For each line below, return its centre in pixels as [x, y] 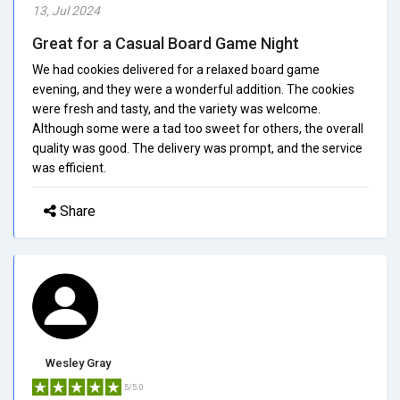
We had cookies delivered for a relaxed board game [176, 69]
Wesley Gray [78, 362]
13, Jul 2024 [66, 10]
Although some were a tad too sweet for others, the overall [198, 128]
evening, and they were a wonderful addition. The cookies [193, 89]
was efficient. [69, 167]
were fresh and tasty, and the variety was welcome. [176, 108]
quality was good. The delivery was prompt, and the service [197, 148]
